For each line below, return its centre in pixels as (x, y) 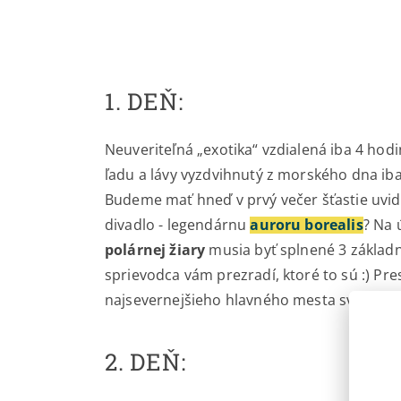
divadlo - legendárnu (178, 225)
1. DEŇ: (144, 102)
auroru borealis (307, 225)
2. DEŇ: (145, 362)
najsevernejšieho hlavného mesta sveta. (243, 300)
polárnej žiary (155, 250)
